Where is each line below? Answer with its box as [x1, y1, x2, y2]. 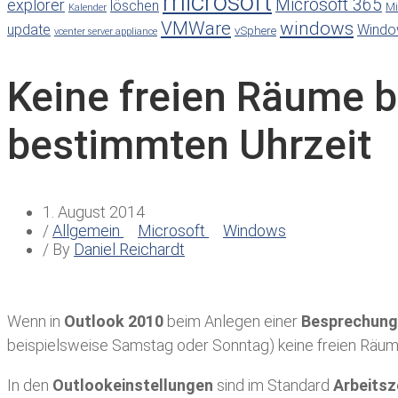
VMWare [161, 17, 231, 39]
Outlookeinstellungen [49, 376, 213, 395]
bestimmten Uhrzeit [7, 120, 371, 169]
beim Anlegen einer [163, 312, 301, 331]
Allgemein [52, 221, 123, 241]
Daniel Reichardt [74, 240, 185, 259]
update [7, 20, 51, 38]
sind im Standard [213, 376, 333, 395]
